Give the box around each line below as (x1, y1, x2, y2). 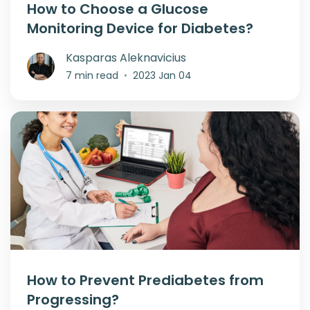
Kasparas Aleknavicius (66, 49, 186, 66)
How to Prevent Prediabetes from (27, 270, 264, 290)
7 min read (66, 68, 118, 82)
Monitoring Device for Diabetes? (27, 18, 253, 38)
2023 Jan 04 (133, 68, 192, 82)
